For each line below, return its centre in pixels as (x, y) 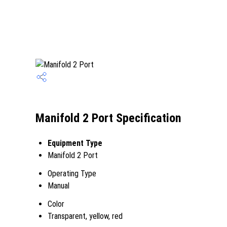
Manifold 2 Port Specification (108, 118)
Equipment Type (75, 143)
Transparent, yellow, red (85, 216)
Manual (59, 186)
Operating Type (72, 174)
